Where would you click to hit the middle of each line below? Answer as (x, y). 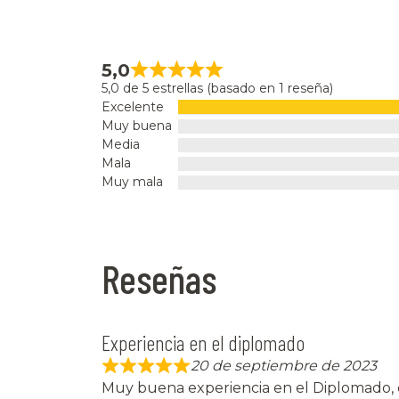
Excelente (133, 107)
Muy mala (132, 182)
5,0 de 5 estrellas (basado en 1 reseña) (217, 89)
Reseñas (159, 279)
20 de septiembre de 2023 (284, 366)
